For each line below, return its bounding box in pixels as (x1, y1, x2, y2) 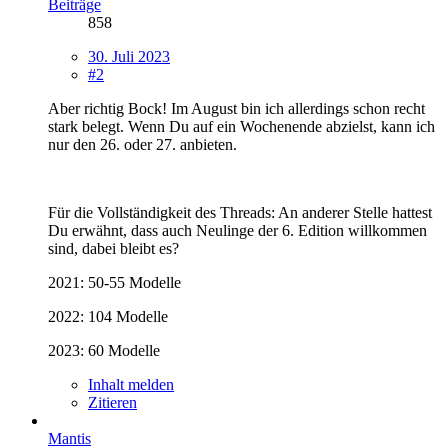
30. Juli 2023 (88, 47, 170, 65)
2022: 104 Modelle (48, 307, 168, 325)
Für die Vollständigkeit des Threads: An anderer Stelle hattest (48, 203, 432, 221)
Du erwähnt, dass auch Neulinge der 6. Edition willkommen (48, 221, 427, 239)
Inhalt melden (88, 375, 174, 393)
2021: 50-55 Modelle (48, 273, 181, 291)
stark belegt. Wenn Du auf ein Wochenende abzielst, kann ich (48, 117, 435, 135)
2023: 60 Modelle (48, 341, 160, 359)
